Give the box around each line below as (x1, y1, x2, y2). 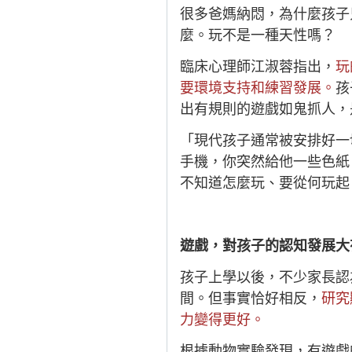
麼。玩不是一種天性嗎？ (180, 27, 335, 44)
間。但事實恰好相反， (180, 290, 321, 307)
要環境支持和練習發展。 (180, 79, 335, 97)
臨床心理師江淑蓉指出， (180, 58, 335, 75)
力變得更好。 (180, 311, 265, 328)
